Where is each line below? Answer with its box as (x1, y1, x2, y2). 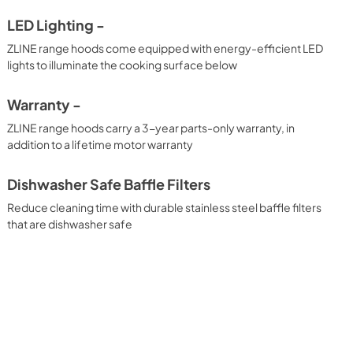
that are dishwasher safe (7, 216, 133, 231)
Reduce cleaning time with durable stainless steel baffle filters (7, 199, 322, 214)
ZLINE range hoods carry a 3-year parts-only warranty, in (7, 120, 295, 135)
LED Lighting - (7, 16, 106, 34)
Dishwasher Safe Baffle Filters (7, 175, 211, 193)
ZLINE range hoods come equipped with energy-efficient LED (7, 40, 324, 55)
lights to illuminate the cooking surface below (7, 57, 238, 72)
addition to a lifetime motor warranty (7, 136, 194, 151)
